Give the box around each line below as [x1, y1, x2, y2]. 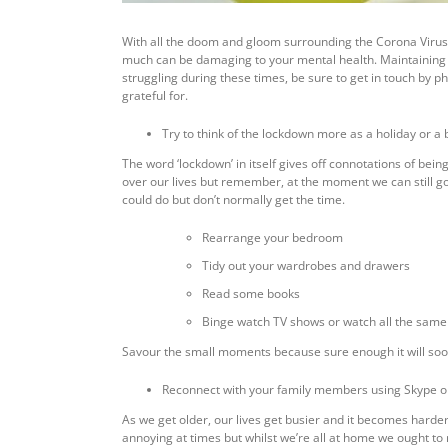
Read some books [202, 284, 300, 302]
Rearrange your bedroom [202, 228, 343, 246]
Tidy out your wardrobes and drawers [202, 256, 410, 274]
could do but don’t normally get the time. [122, 190, 345, 208]
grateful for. [122, 86, 188, 104]
